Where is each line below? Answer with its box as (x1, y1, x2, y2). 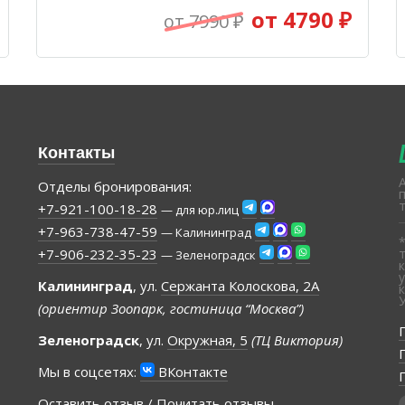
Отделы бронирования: (37, 177, 192, 196)
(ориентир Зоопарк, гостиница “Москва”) (37, 299, 304, 318)
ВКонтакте (154, 363, 228, 381)
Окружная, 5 (166, 331, 248, 350)
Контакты (37, 141, 115, 165)
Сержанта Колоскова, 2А (160, 277, 319, 296)
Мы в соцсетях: (37, 363, 140, 381)
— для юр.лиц (160, 202, 239, 219)
